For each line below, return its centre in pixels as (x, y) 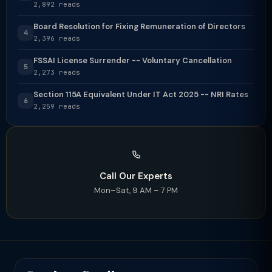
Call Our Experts (136, 176)
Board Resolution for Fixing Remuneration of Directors (139, 26)
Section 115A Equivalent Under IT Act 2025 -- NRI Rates (141, 94)
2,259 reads (57, 106)
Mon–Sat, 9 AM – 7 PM (136, 190)
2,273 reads (57, 72)
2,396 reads (57, 38)
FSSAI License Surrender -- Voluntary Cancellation (133, 60)
